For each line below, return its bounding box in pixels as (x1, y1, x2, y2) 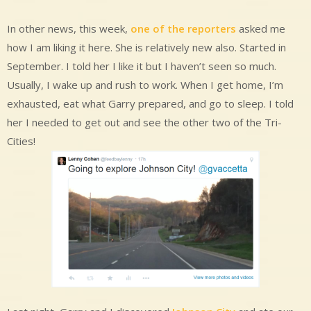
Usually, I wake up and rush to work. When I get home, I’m (7, 77, 283, 92)
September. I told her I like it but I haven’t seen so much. (7, 58, 276, 73)
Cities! (7, 133, 35, 148)
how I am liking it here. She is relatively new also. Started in (7, 40, 286, 54)
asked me (236, 21, 285, 35)
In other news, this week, (7, 21, 131, 35)
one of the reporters (131, 21, 236, 35)
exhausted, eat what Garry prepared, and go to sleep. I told (7, 96, 294, 110)
